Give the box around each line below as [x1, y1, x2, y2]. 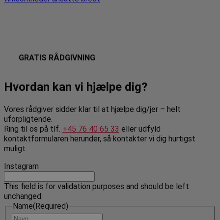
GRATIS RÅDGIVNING [19, 53, 95, 62]
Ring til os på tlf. [4, 124, 62, 134]
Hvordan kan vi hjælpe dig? [4, 80, 147, 94]
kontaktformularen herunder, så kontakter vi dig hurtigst [4, 134, 195, 143]
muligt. [4, 143, 27, 153]
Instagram [4, 161, 39, 171]
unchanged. [4, 191, 43, 201]
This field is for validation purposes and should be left [4, 181, 189, 191]
